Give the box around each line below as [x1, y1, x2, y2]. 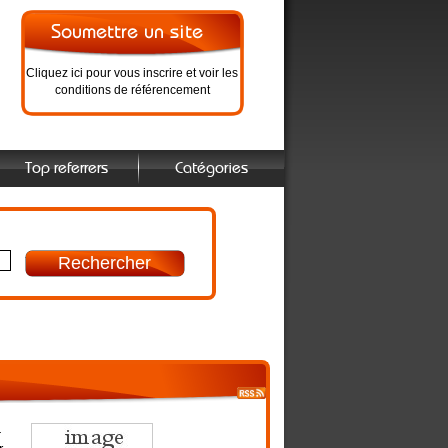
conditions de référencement [54, 83, 210, 97]
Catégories [174, 160, 248, 177]
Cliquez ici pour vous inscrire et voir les [26, 66, 238, 80]
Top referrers [24, 160, 108, 177]
